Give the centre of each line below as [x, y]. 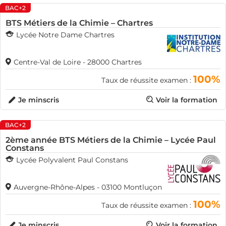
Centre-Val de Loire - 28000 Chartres [78, 62]
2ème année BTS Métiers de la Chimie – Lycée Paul [111, 140]
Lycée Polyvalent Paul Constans [72, 160]
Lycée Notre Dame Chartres [65, 35]
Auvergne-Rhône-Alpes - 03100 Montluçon [88, 187]
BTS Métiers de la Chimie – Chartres [79, 23]
